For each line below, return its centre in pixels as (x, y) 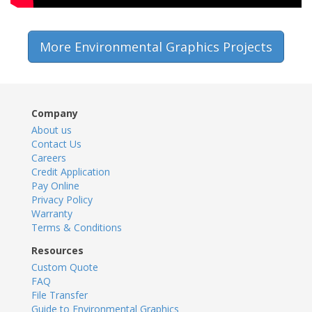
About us (52, 130)
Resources (57, 250)
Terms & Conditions (77, 227)
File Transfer (60, 295)
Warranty (52, 213)
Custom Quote (65, 267)
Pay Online (55, 186)
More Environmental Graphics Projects (156, 47)
